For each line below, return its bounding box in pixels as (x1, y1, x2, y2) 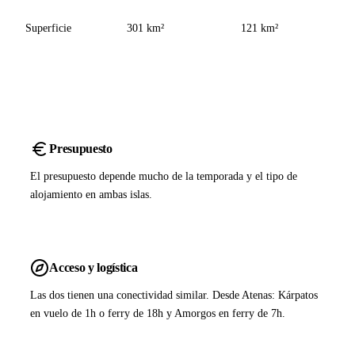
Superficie (25, 21, 71, 34)
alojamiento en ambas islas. (30, 188, 153, 201)
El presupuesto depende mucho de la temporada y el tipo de (30, 170, 298, 183)
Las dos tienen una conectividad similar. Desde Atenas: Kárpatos (30, 288, 319, 302)
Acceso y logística (49, 259, 138, 275)
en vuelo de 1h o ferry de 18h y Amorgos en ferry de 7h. (30, 307, 286, 320)
